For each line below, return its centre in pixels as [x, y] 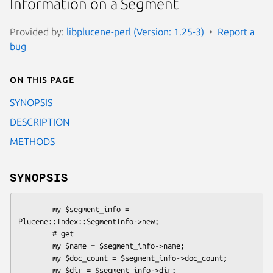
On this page [42, 79]
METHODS [32, 141]
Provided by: [38, 31]
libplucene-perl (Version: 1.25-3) [135, 31]
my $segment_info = [35, 209]
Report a [236, 31]
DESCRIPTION [40, 122]
